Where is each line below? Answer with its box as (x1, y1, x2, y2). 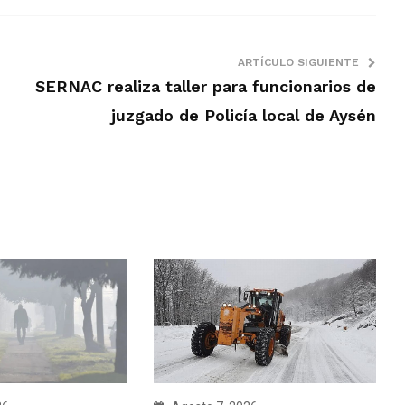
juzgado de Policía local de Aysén (110, 105, 376, 125)
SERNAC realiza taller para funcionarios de (34, 76, 376, 96)
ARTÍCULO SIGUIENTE (237, 55, 359, 69)
